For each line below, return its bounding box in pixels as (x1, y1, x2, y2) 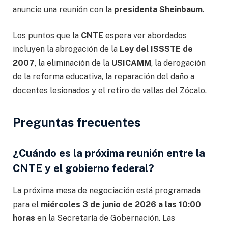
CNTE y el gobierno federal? (13, 162, 154, 175)
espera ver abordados (103, 31, 187, 41)
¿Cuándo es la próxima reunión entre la (13, 147, 205, 160)
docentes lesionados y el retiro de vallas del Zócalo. (13, 85, 207, 96)
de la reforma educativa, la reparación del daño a (13, 72, 194, 82)
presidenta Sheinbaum (114, 4, 203, 14)
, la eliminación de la (35, 58, 111, 68)
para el (13, 199, 41, 210)
